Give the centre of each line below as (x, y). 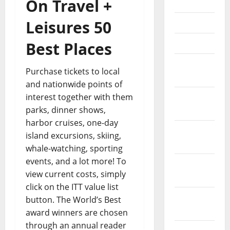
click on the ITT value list (72, 187)
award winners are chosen (77, 213)
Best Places (69, 49)
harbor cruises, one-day (72, 123)
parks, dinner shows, (66, 110)
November (196, 197)
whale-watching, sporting (74, 149)
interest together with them (79, 97)
